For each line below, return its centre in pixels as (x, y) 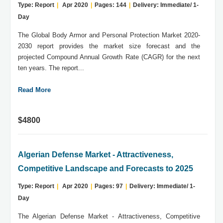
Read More (34, 90)
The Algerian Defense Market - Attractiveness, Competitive (109, 217)
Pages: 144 (111, 5)
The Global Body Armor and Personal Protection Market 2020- (109, 35)
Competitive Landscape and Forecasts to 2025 (106, 169)
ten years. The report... (51, 68)
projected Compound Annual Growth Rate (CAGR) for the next (109, 57)
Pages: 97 (109, 186)
